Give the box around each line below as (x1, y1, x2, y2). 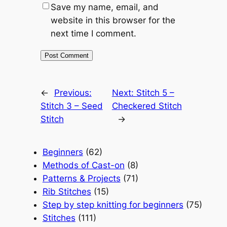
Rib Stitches (42, 186, 91, 197)
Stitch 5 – (136, 87, 174, 98)
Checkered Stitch (111, 100, 182, 111)
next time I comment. (50, 28, 136, 39)
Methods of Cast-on (42, 160, 125, 170)
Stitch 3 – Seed (40, 100, 103, 111)
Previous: (54, 87, 92, 98)
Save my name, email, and (50, 2, 159, 12)
